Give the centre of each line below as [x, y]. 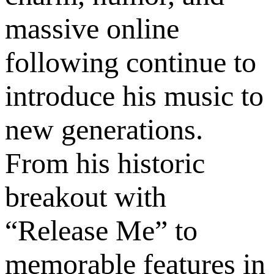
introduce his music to [134, 96]
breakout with [86, 197]
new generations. [104, 130]
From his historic [105, 163]
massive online [92, 29]
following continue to [131, 62]
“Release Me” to [101, 231]
